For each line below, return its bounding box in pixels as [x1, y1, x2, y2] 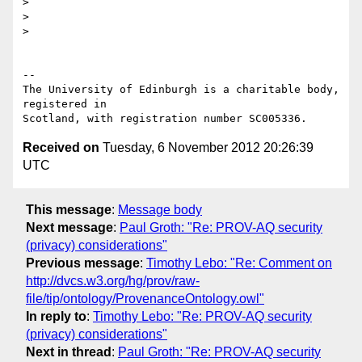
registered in [23, 98, 107, 111]
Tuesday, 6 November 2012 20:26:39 [99, 141, 314, 155]
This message [26, 202, 112, 217]
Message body [118, 202, 202, 217]
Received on [23, 141, 99, 155]
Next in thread [26, 344, 112, 359]
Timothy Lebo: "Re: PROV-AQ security [93, 309, 312, 323]
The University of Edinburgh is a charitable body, [23, 83, 339, 96]
